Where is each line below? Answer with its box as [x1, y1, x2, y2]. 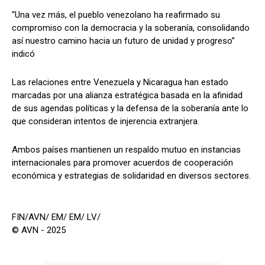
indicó [12, 48, 35, 59]
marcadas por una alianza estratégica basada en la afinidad [12, 89, 243, 101]
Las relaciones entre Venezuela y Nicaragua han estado [12, 76, 228, 88]
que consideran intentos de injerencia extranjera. [12, 115, 199, 127]
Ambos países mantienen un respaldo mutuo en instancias [12, 144, 241, 155]
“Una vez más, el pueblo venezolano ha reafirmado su [12, 9, 220, 20]
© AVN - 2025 [12, 224, 66, 235]
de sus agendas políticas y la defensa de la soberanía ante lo [12, 102, 248, 114]
